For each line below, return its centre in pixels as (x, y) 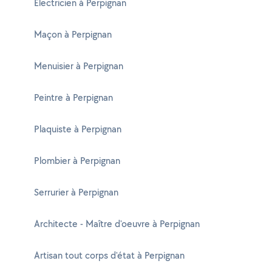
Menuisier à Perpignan (79, 66)
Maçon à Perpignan (73, 34)
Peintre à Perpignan (73, 97)
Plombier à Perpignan (77, 161)
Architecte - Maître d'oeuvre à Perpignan (117, 224)
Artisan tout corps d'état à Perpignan (109, 255)
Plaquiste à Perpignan (78, 129)
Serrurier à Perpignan (76, 192)
